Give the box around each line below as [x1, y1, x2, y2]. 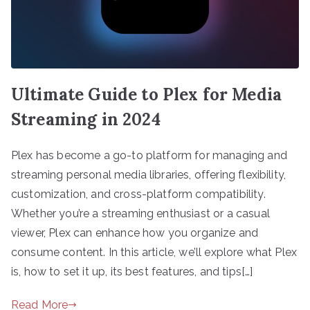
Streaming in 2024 [11, 108, 161, 130]
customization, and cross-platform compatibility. [11, 187, 266, 201]
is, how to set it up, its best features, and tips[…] [11, 264, 253, 278]
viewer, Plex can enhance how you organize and [11, 226, 259, 239]
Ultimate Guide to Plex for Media [11, 83, 282, 105]
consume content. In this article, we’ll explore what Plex [11, 245, 298, 259]
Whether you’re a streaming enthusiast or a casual [11, 206, 270, 220]
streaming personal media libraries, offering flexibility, [11, 167, 286, 181]
